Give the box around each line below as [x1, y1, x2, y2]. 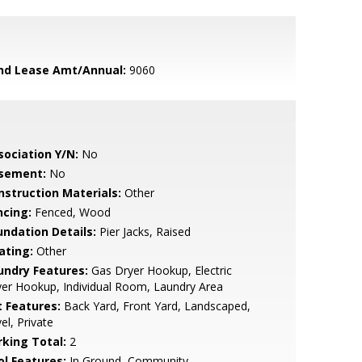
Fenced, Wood [31, 204, 111, 220]
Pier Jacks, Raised [95, 224, 191, 239]
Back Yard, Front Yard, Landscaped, [60, 298, 250, 314]
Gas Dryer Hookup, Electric [87, 263, 232, 278]
